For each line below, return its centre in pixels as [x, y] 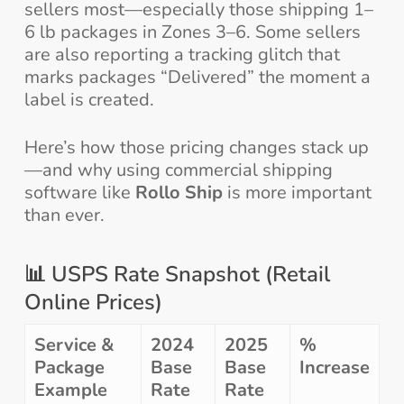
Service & [74, 345]
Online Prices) [93, 303]
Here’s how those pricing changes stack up [196, 148]
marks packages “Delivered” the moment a [197, 78]
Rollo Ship [179, 193]
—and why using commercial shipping [178, 170]
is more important [297, 193]
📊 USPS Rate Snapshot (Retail [177, 275]
